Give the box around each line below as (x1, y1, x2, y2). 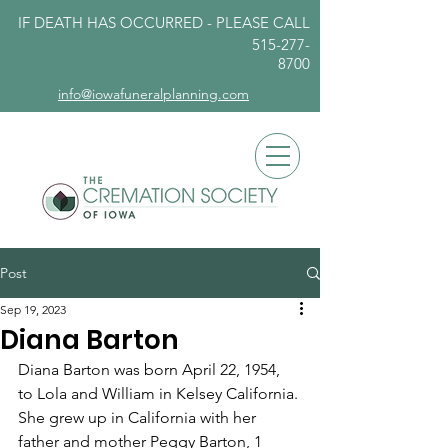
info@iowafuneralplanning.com (58, 85, 249, 103)
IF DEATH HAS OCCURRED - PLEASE (18, 13, 273, 32)
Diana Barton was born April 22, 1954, (18, 360, 284, 379)
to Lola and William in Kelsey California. (18, 384, 302, 403)
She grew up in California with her (18, 408, 260, 427)
